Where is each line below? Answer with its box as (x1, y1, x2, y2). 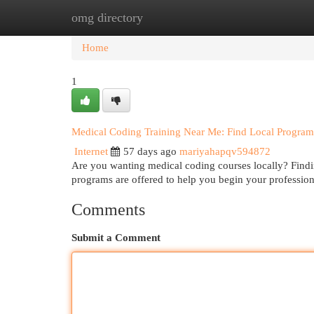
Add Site (238, 12, 275, 23)
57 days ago (123, 146, 177, 157)
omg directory (71, 11, 143, 25)
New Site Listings (140, 12, 217, 23)
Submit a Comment (71, 232, 161, 243)
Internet (74, 146, 108, 157)
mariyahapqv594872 (179, 146, 271, 157)
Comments (71, 200, 145, 219)
